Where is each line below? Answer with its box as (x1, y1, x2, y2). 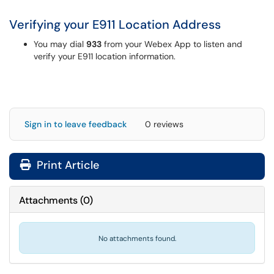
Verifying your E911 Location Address (9, 17, 221, 32)
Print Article (34, 158, 99, 172)
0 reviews (145, 119, 183, 130)
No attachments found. (98, 234, 176, 243)
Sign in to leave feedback (24, 119, 127, 130)
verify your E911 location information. (34, 51, 176, 62)
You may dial (34, 39, 86, 50)
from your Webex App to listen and (102, 39, 242, 50)
